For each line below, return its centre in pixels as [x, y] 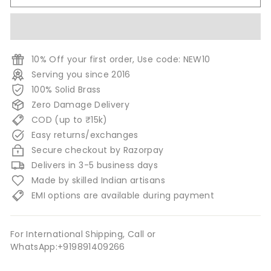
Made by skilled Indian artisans [98, 180]
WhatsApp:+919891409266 [68, 247]
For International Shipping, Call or [83, 234]
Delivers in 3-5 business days [95, 165]
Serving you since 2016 [81, 74]
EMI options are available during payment [123, 195]
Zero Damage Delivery [80, 104]
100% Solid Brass [66, 89]
